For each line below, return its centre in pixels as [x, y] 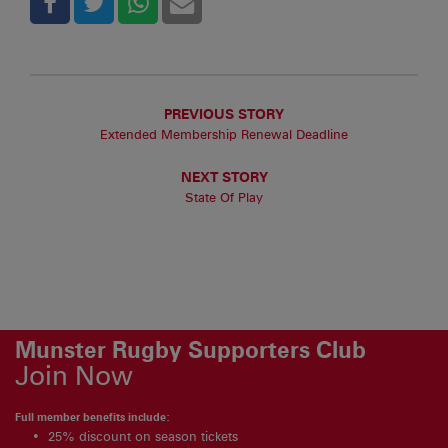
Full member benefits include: [92, 416]
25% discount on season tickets [143, 436]
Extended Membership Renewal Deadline [224, 135]
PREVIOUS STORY [224, 114]
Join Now [74, 375]
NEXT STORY [224, 176]
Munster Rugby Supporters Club [190, 349]
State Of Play [224, 197]
